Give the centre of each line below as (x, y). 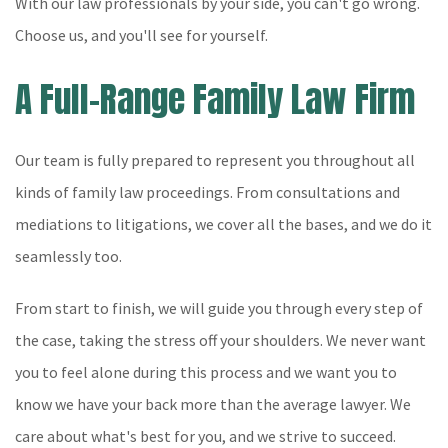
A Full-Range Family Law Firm (215, 99)
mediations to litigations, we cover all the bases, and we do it (223, 224)
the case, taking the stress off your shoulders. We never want (220, 340)
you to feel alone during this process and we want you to (206, 372)
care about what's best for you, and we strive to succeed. (205, 436)
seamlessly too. (68, 256)
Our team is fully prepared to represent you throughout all (215, 160)
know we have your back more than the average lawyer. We (213, 404)
